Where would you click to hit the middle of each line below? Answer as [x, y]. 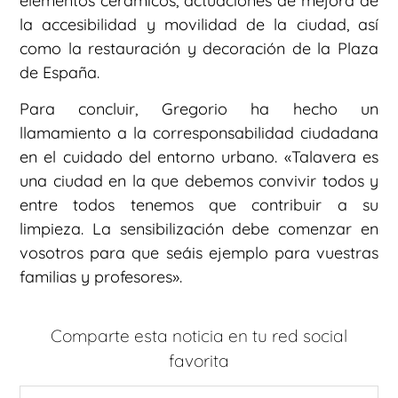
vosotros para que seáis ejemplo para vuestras [199, 253]
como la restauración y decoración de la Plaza [199, 48]
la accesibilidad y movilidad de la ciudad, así [199, 24]
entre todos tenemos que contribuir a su [199, 205]
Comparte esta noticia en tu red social [199, 335]
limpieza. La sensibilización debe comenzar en [199, 229]
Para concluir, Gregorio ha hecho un [199, 109]
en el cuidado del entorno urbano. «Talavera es [199, 157]
